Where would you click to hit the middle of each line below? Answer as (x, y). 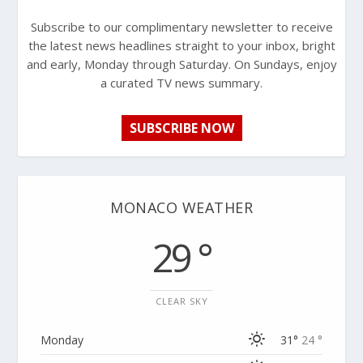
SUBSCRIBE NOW (181, 128)
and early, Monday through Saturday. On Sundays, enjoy (181, 64)
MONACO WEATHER (181, 207)
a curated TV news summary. (181, 82)
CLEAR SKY (181, 301)
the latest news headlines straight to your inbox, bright (181, 45)
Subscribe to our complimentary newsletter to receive (181, 26)
